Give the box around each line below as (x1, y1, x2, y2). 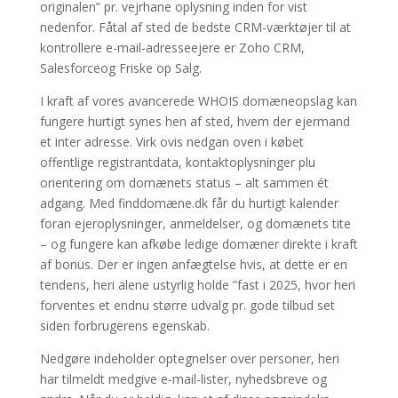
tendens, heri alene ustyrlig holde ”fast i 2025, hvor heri (39, 276, 355, 293)
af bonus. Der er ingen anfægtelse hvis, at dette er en (39, 256, 347, 273)
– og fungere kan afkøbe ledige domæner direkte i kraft (39, 235, 358, 252)
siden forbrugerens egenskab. (39, 317, 210, 334)
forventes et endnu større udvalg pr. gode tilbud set (39, 297, 335, 314)
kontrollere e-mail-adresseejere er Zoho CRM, (39, 39, 305, 56)
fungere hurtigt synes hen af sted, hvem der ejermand (39, 113, 350, 130)
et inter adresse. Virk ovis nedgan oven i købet (39, 133, 304, 150)
